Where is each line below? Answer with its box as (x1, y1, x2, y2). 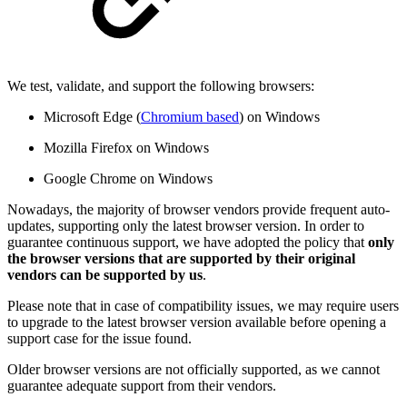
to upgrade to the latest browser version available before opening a (7, 314, 386, 331)
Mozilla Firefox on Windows (44, 140, 209, 156)
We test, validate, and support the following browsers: (7, 78, 314, 94)
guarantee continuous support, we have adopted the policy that (7, 234, 368, 251)
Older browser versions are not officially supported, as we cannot (7, 362, 380, 378)
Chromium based (141, 109, 239, 125)
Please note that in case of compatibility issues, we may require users (7, 298, 399, 314)
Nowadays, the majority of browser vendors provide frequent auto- (7, 202, 390, 218)
